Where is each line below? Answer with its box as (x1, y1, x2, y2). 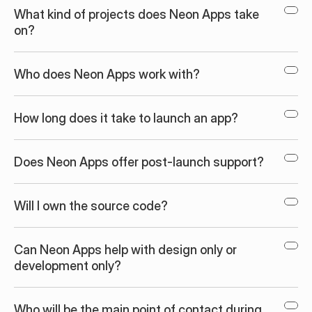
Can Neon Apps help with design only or (14, 242, 237, 257)
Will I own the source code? (14, 198, 168, 213)
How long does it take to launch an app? (14, 111, 238, 125)
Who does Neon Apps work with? (14, 67, 200, 81)
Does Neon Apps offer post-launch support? (14, 155, 264, 169)
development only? (14, 258, 121, 273)
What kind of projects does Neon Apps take (14, 7, 259, 22)
